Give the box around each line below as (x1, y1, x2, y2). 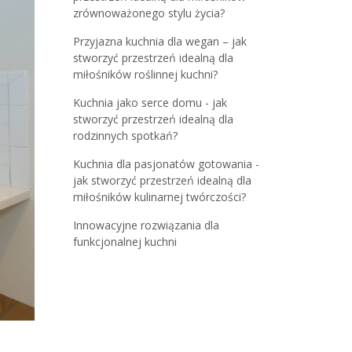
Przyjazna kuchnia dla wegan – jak (72, 34, 247, 49)
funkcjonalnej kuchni (72, 234, 177, 249)
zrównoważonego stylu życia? (72, 5, 225, 20)
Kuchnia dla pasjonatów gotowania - (72, 156, 259, 171)
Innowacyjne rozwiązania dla (72, 218, 219, 233)
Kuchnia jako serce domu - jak (72, 95, 227, 110)
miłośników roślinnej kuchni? (72, 67, 218, 82)
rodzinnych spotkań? (72, 128, 178, 143)
